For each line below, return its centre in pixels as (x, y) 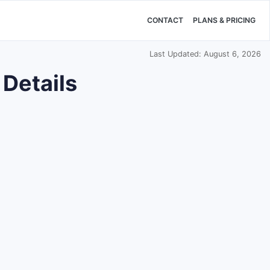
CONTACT (165, 20)
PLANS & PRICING (224, 20)
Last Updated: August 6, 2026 (205, 54)
